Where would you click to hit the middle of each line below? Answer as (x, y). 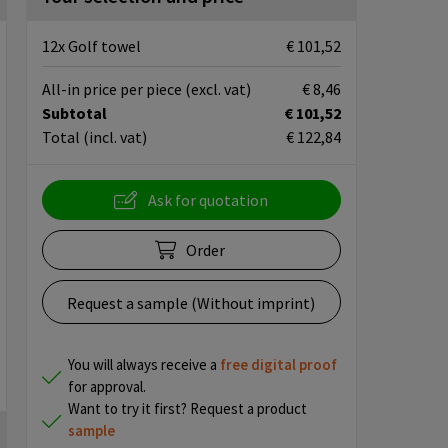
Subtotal (74, 113)
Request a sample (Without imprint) (191, 303)
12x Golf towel (91, 46)
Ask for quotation (208, 200)
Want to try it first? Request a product (187, 408)
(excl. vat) (217, 89)
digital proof (293, 364)
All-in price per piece (113, 89)
